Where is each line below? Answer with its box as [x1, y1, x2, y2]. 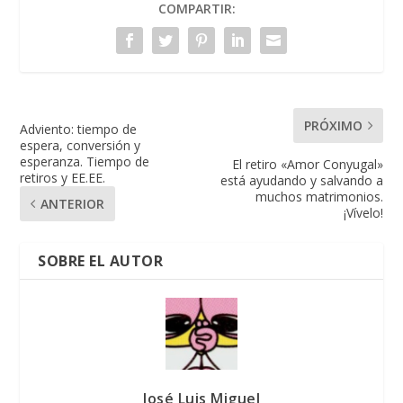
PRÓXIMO [303, 117, 363, 135]
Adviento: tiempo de [20, 121, 138, 139]
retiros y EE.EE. [20, 169, 106, 187]
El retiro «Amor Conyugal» [231, 156, 383, 174]
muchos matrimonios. [255, 188, 383, 206]
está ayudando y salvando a [219, 172, 383, 190]
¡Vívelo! [343, 204, 383, 222]
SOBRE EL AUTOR [38, 251, 164, 272]
